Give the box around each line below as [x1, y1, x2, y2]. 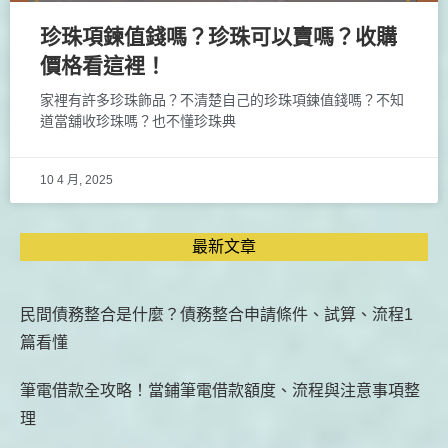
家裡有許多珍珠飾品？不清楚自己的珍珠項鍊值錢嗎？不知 [40, 91, 404, 108]
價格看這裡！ [40, 53, 166, 77]
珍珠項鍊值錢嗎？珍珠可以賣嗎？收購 [40, 24, 397, 48]
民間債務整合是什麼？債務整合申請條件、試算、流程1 [20, 305, 413, 323]
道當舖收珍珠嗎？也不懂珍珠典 [40, 112, 236, 129]
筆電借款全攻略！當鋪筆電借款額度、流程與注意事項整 [20, 381, 420, 399]
